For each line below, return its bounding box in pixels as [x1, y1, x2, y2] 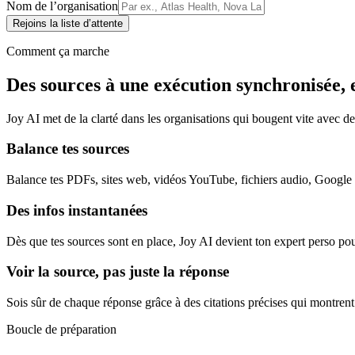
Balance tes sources [6, 140, 129, 158]
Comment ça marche [6, 44, 109, 58]
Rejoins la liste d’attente [13, 17, 123, 29]
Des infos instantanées [6, 201, 147, 219]
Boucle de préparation [6, 322, 116, 336]
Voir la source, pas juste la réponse [6, 263, 229, 281]
